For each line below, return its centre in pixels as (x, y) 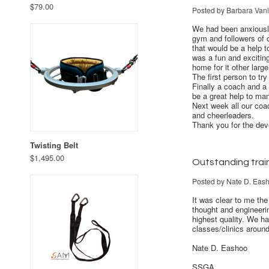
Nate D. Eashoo (220, 248)
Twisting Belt (54, 145)
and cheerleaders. (223, 115)
